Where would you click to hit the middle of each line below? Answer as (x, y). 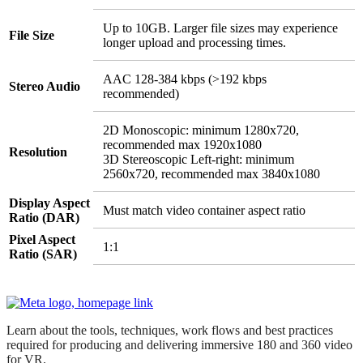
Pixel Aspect (42, 239)
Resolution (38, 152)
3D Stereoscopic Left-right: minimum (199, 159)
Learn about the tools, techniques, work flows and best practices (170, 330)
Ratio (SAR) (43, 254)
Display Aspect (49, 203)
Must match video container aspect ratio (204, 210)
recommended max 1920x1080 (182, 144)
